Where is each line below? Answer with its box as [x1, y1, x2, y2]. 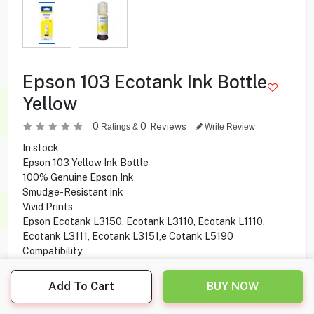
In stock [22, 142, 59, 153]
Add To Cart [48, 280, 114, 293]
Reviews [150, 121, 189, 132]
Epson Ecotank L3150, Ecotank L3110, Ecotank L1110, [22, 215, 265, 227]
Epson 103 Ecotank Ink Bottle [22, 70, 267, 93]
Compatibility [22, 245, 82, 257]
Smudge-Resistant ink [22, 186, 123, 198]
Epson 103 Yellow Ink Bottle [22, 156, 149, 168]
